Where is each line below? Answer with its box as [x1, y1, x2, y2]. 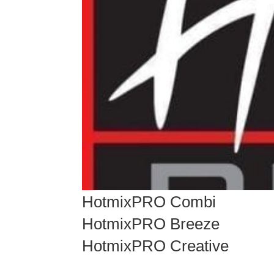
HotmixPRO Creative [82, 236, 229, 255]
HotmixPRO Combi [82, 192, 217, 211]
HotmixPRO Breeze [82, 214, 220, 233]
